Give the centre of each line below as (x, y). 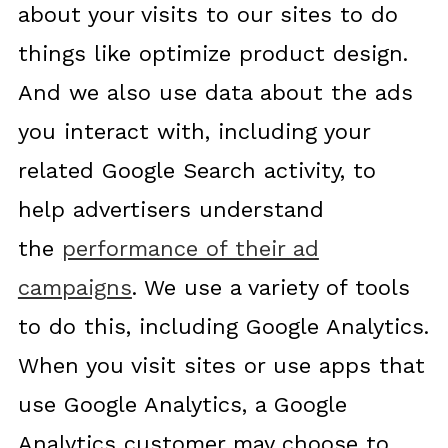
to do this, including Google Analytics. (223, 326)
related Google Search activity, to (196, 170)
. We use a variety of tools (270, 287)
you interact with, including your (193, 131)
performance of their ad (190, 248)
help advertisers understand (170, 209)
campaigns (74, 287)
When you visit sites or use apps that (221, 365)
